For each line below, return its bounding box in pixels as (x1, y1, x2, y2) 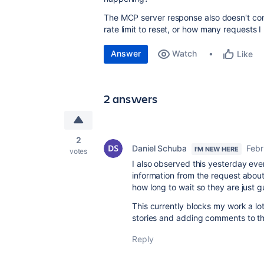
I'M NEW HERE (194, 145, 239, 153)
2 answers (104, 91, 158, 107)
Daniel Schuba (132, 143, 187, 153)
